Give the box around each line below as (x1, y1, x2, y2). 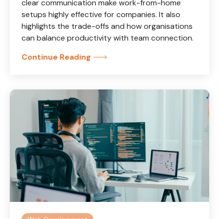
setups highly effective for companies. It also (22, 9, 180, 20)
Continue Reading (22, 51, 91, 62)
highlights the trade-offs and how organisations (22, 21, 193, 31)
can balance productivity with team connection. (22, 32, 194, 43)
